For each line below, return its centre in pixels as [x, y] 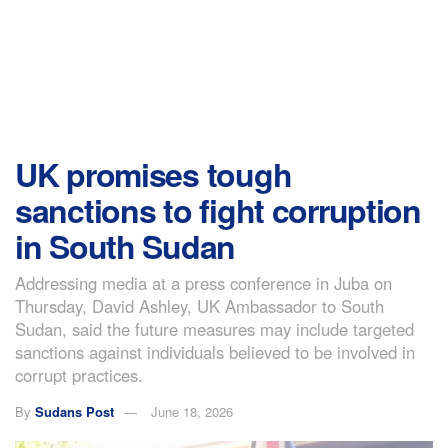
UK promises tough [153, 174]
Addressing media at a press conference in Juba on [203, 282]
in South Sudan [125, 246]
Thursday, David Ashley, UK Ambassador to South [199, 305]
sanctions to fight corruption [218, 210]
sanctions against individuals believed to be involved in [215, 351]
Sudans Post [74, 411]
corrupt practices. [79, 374]
